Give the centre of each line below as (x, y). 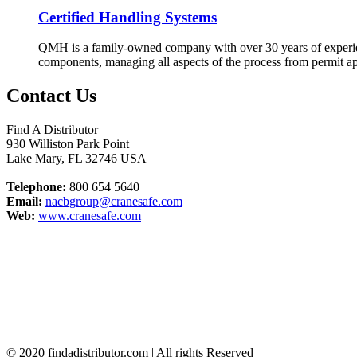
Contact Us (51, 96)
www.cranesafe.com (90, 216)
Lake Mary (34, 159)
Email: (24, 202)
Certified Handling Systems (127, 17)
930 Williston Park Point (68, 144)
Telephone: (36, 187)
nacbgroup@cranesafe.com (114, 202)
